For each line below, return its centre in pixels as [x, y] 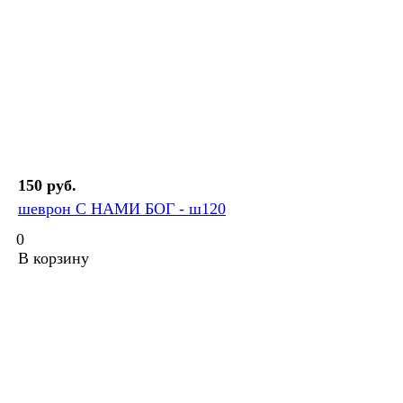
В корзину [54, 259]
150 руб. [47, 186]
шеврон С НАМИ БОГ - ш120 [122, 209]
